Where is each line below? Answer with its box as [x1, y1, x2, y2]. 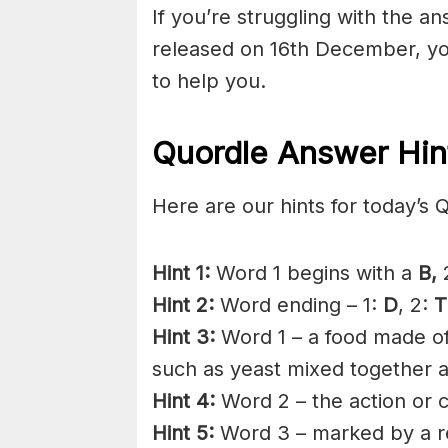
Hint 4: [152, 389, 215, 413]
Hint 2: [152, 293, 214, 317]
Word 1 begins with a [210, 261, 418, 285]
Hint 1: [152, 261, 210, 285]
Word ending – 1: [214, 293, 383, 317]
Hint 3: [152, 325, 215, 349]
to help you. [152, 69, 266, 94]
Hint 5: [152, 421, 214, 445]
